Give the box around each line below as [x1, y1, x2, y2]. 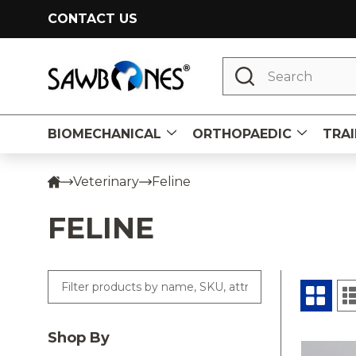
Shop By [48, 329, 110, 346]
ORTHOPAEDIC [192, 126, 292, 141]
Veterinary [73, 174, 139, 189]
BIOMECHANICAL [48, 126, 161, 141]
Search [222, 59, 267, 74]
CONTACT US [48, 11, 137, 26]
